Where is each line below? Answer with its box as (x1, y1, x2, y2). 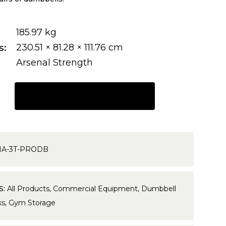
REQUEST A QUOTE (42, 91, 128, 101)
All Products (7, 184, 49, 193)
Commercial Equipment (52, 184, 138, 193)
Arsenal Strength (16, 57, 93, 68)
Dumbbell (141, 184, 176, 193)
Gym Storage (8, 198, 55, 207)
